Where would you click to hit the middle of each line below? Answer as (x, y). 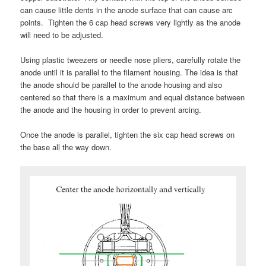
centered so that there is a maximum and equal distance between (133, 97)
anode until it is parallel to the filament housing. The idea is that (129, 72)
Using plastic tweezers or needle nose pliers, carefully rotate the (131, 60)
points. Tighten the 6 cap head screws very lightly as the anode (131, 23)
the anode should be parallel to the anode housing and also (121, 85)
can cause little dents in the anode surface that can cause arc (127, 10)
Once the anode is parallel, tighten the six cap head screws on (128, 135)
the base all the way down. (66, 147)
